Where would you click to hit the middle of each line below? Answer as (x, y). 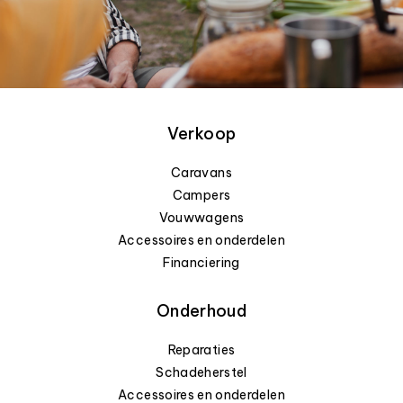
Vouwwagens (201, 218)
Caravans (201, 173)
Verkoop (201, 134)
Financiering (201, 263)
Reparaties (201, 350)
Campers (201, 196)
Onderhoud (201, 311)
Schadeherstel (201, 373)
